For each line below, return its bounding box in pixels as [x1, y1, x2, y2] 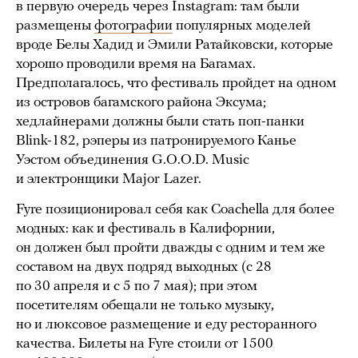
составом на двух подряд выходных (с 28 [16, 259, 272, 275]
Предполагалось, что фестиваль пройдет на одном [16, 75, 336, 91]
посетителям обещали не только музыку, [16, 297, 274, 313]
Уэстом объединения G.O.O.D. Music [16, 152, 249, 168]
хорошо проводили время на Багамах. [16, 56, 256, 72]
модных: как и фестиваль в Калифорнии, [16, 221, 275, 237]
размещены [16, 18, 94, 34]
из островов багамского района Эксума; [16, 94, 266, 110]
